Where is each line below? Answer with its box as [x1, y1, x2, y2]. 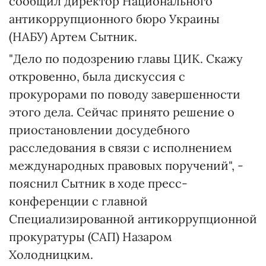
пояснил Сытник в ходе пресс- [9, 176, 188, 191]
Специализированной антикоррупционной [9, 211, 257, 226]
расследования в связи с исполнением [9, 140, 232, 155]
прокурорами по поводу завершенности [9, 87, 240, 102]
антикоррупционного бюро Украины [9, 11, 220, 26]
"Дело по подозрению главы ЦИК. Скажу [9, 51, 243, 66]
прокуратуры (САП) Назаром [9, 229, 172, 244]
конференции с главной [9, 194, 148, 208]
